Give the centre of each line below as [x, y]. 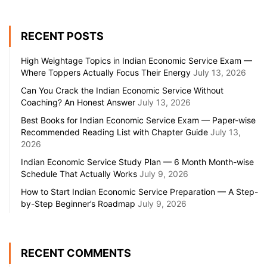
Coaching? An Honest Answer [78, 103]
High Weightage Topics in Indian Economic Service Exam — [136, 61]
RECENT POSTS [62, 36]
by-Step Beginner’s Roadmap [78, 204]
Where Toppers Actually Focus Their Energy [106, 73]
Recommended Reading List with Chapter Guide [114, 132]
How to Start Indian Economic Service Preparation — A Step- [139, 192]
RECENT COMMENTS [76, 253]
